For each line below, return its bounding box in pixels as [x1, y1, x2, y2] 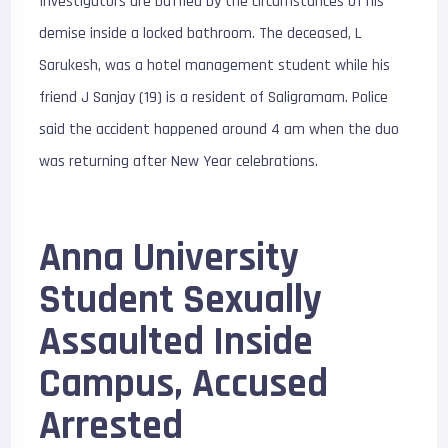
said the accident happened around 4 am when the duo [39, 119, 400, 140]
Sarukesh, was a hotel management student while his [39, 55, 391, 76]
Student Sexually [39, 275, 323, 326]
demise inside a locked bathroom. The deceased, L [39, 23, 363, 44]
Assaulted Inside [39, 317, 314, 368]
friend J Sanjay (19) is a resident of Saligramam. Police [39, 87, 389, 108]
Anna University [39, 233, 300, 284]
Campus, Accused [39, 359, 329, 410]
